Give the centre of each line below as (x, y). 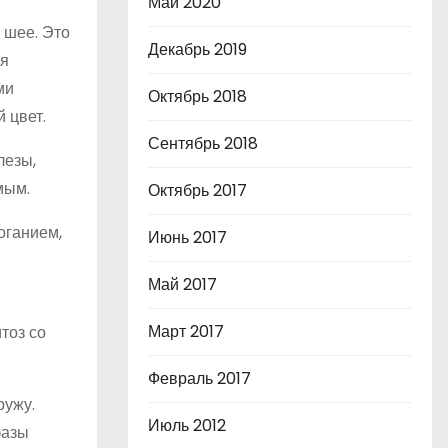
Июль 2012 (187, 425)
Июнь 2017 (187, 237)
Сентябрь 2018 (203, 143)
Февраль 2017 (199, 378)
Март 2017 (186, 331)
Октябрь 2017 (197, 190)
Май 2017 (182, 284)
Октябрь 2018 (197, 96)
